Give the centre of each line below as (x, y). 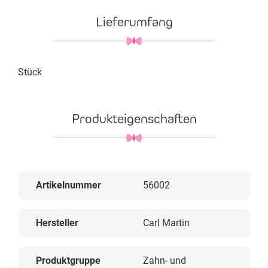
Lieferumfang (134, 22)
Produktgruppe (68, 261)
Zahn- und (165, 261)
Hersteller (57, 223)
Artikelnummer (68, 185)
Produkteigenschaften (134, 119)
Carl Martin (166, 223)
